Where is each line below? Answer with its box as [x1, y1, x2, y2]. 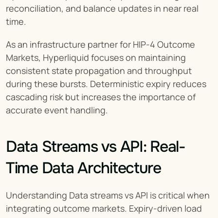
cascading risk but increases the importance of [6, 91, 196, 103]
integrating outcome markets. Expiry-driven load [6, 202, 202, 214]
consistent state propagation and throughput [6, 64, 192, 76]
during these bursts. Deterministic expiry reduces [6, 77, 206, 90]
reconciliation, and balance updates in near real [6, 2, 199, 14]
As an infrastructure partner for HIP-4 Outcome [6, 38, 195, 50]
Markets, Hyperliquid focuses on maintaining [6, 51, 186, 63]
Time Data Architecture [6, 158, 161, 178]
